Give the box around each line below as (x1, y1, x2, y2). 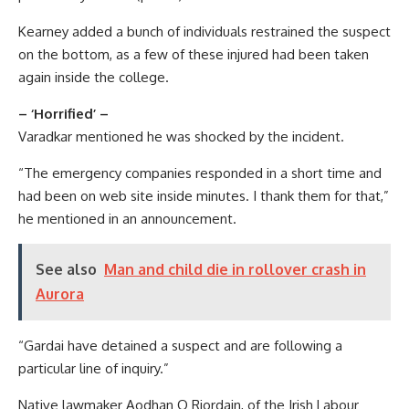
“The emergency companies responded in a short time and (18, 163, 382, 182)
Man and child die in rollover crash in (104, 259, 366, 278)
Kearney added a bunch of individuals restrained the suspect (18, 22, 391, 40)
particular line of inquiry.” (18, 359, 169, 377)
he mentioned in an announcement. (18, 209, 236, 227)
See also (36, 259, 97, 278)
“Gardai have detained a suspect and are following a (18, 336, 342, 354)
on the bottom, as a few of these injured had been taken (18, 45, 369, 63)
